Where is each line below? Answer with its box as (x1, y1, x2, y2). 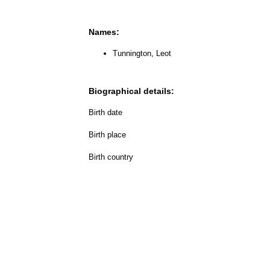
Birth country (89, 152, 133, 162)
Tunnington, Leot (113, 48, 171, 58)
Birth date (89, 107, 122, 117)
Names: (89, 27, 119, 37)
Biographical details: (89, 86, 174, 96)
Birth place (89, 130, 126, 139)
